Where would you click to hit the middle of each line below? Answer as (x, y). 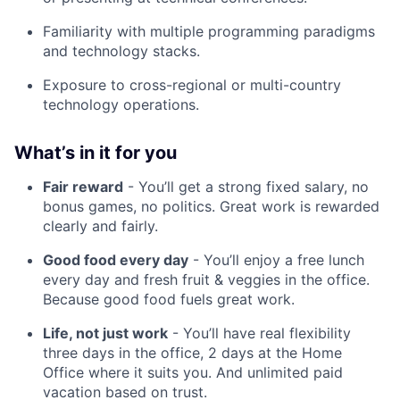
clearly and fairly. (100, 225)
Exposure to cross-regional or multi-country (192, 84)
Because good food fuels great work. (169, 299)
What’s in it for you (96, 152)
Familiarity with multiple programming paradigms (209, 31)
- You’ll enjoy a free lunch (276, 259)
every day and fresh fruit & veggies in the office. (206, 279)
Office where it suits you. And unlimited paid (193, 372)
